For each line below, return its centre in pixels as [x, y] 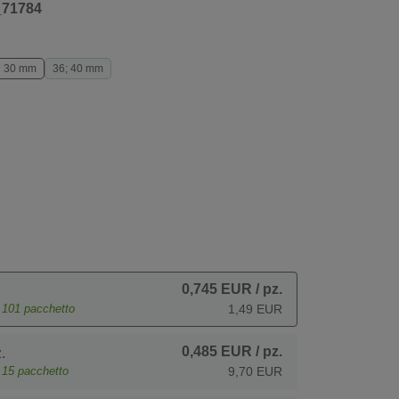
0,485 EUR [217, 351]
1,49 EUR [255, 309]
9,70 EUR [255, 371]
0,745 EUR [217, 289]
